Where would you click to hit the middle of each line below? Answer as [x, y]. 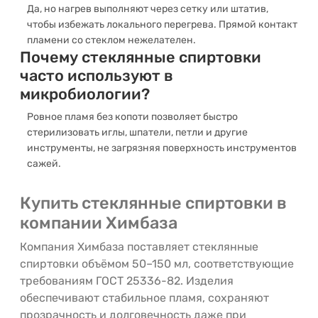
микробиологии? [85, 94]
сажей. [44, 164]
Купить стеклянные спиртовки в [153, 203]
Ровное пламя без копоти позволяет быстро [132, 117]
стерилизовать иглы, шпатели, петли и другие [137, 132]
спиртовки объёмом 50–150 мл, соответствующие [157, 264]
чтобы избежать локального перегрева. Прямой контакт [162, 24]
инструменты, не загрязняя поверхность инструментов [162, 148]
